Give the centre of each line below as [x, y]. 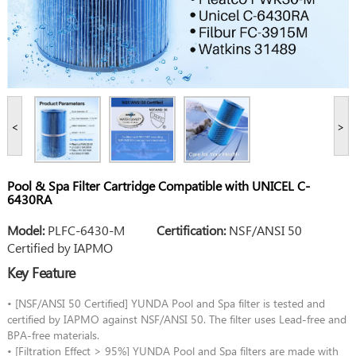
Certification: [191, 230]
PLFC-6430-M [100, 230]
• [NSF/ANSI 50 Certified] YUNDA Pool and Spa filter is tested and [166, 303]
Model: [25, 230]
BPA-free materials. [53, 335]
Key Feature [41, 272]
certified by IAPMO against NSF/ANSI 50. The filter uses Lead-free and [176, 319]
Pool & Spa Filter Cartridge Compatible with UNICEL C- [158, 185]
